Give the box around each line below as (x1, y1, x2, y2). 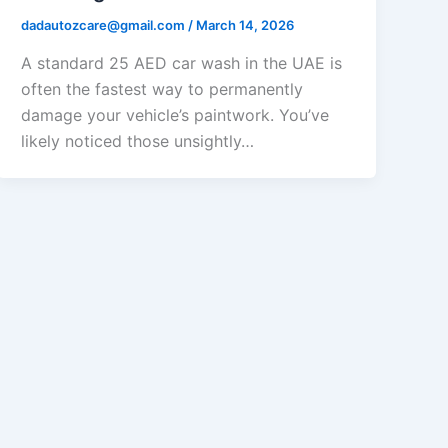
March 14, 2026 (196, 17, 295, 34)
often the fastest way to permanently (21, 78, 304, 99)
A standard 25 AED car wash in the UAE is (21, 52, 343, 73)
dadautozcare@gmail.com (21, 17, 189, 34)
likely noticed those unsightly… (21, 130, 255, 151)
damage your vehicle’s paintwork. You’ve (21, 104, 330, 125)
